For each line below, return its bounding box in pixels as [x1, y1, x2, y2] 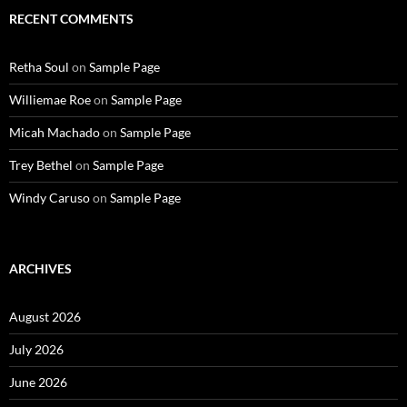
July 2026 [9, 342, 64, 358]
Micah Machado [9, 124, 100, 141]
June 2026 [9, 374, 67, 391]
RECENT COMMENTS [9, 11, 134, 27]
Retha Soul [9, 59, 69, 75]
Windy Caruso [9, 190, 90, 206]
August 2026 [9, 309, 81, 325]
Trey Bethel [9, 157, 73, 174]
